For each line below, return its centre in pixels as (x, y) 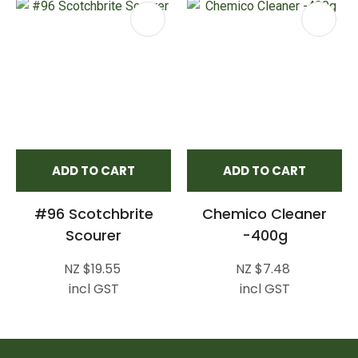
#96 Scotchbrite (93, 213)
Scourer (93, 235)
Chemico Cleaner (265, 213)
